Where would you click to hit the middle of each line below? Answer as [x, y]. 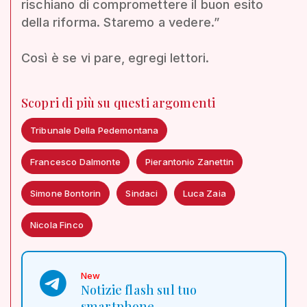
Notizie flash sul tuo [139, 290]
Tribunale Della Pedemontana [95, 130]
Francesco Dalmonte [75, 161]
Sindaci [142, 193]
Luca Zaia [204, 193]
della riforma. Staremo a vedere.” [121, 22]
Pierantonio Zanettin [189, 161]
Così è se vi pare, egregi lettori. [115, 58]
